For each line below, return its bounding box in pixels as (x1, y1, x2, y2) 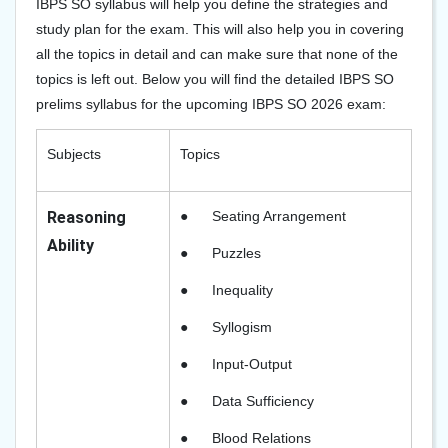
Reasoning (47, 208, 126, 227)
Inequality (212, 282, 273, 298)
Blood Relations (212, 430, 311, 446)
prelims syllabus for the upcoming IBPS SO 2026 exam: (36, 96, 386, 112)
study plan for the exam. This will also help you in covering (36, 21, 404, 37)
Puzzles (212, 245, 261, 261)
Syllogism (212, 319, 272, 335)
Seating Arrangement (212, 208, 346, 224)
